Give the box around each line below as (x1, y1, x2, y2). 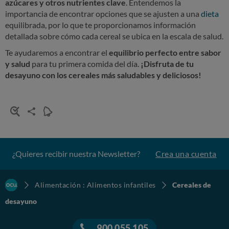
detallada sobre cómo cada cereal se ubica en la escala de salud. (5, 31, 223, 41)
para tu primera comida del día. (30, 59, 139, 68)
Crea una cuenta (155, 149, 217, 159)
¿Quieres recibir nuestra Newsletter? (12, 149, 141, 159)
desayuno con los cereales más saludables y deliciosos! (5, 70, 201, 80)
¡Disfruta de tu (139, 59, 194, 68)
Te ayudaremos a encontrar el (5, 48, 109, 57)
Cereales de (172, 180, 211, 190)
